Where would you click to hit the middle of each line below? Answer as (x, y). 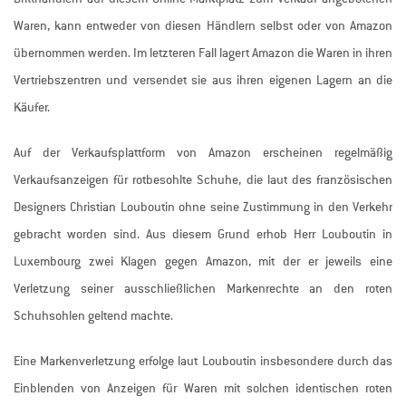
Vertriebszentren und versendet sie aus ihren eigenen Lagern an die (203, 81)
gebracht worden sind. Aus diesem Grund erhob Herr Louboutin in (203, 235)
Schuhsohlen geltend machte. (93, 316)
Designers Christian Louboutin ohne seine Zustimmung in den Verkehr (203, 208)
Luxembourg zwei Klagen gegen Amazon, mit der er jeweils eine (203, 262)
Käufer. (32, 108)
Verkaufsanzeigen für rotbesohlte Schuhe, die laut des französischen (203, 180)
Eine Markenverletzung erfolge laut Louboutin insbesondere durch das (203, 362)
